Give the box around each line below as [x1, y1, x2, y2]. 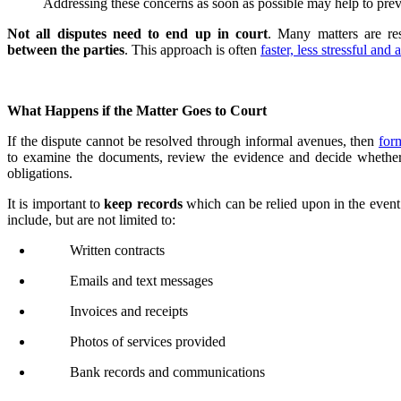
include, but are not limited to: [7, 211, 175, 227]
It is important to [7, 195, 105, 211]
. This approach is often [124, 41, 260, 57]
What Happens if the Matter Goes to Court [7, 102, 267, 118]
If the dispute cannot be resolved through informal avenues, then [7, 132, 379, 149]
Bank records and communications [70, 363, 265, 380]
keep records [104, 195, 183, 211]
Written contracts [70, 242, 165, 258]
